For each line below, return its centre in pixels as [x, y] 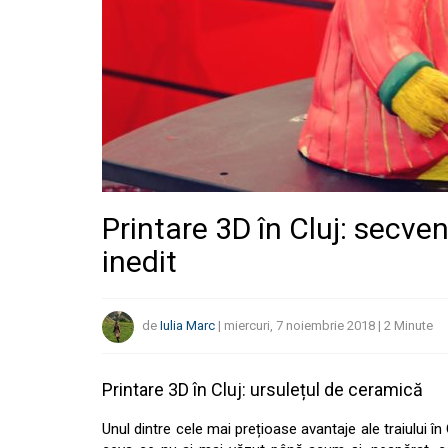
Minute [413, 326]
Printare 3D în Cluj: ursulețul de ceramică [262, 389]
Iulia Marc [187, 326]
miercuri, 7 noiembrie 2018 [299, 326]
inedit [139, 261]
